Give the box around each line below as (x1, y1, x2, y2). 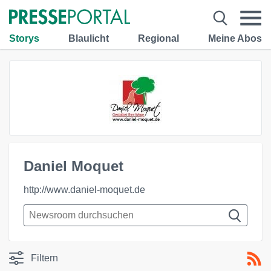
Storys (9, 33, 39, 44)
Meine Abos (208, 33, 262, 44)
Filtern (31, 253, 58, 263)
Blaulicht (68, 33, 109, 44)
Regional (138, 33, 179, 44)
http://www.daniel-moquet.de (24, 184, 145, 195)
